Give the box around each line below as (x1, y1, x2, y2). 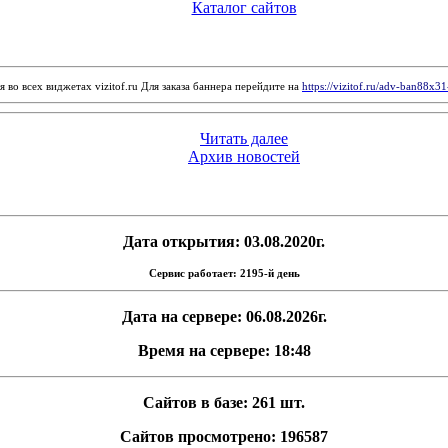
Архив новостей (188, 148, 300, 165)
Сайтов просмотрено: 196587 (120, 428, 328, 445)
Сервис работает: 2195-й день (148, 267, 300, 279)
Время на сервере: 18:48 (137, 342, 311, 359)
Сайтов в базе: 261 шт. (143, 394, 305, 411)
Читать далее (200, 130, 288, 147)
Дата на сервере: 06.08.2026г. (121, 308, 327, 325)
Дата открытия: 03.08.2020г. (123, 233, 325, 250)
